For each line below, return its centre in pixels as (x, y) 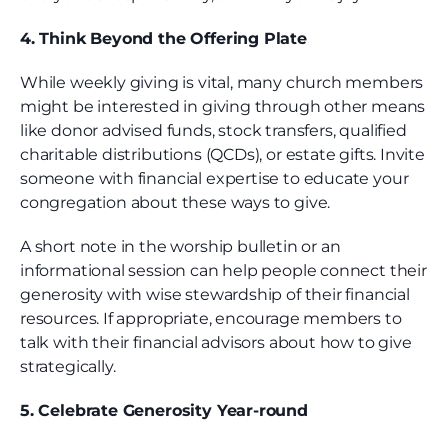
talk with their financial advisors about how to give (216, 343)
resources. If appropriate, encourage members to (211, 319)
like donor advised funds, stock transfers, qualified (213, 131)
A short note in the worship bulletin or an (180, 247)
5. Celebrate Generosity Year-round (164, 411)
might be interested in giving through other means (223, 107)
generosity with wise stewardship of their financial (215, 295)
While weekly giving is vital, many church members (222, 83)
